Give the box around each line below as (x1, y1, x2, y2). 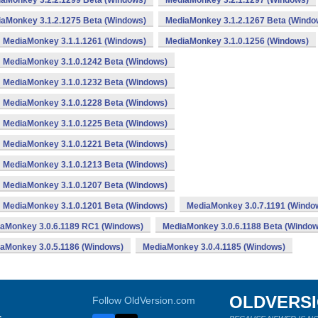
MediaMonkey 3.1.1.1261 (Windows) (3, 36, 146, 46)
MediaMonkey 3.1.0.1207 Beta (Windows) (3, 180, 168, 190)
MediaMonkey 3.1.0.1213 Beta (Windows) (3, 160, 168, 170)
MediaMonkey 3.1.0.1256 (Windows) (165, 36, 309, 46)
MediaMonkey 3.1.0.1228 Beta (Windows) (3, 98, 168, 108)
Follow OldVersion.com (92, 295, 196, 306)
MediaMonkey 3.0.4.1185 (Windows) (143, 242, 285, 252)
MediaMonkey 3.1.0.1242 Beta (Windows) (3, 57, 168, 67)
